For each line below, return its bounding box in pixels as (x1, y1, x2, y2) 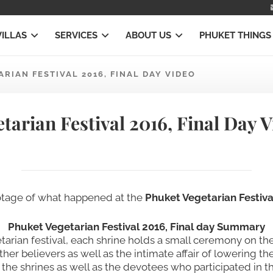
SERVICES (54, 30, 97, 41)
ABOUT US (126, 30, 172, 41)
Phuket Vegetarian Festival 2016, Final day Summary (8, 220, 265, 233)
